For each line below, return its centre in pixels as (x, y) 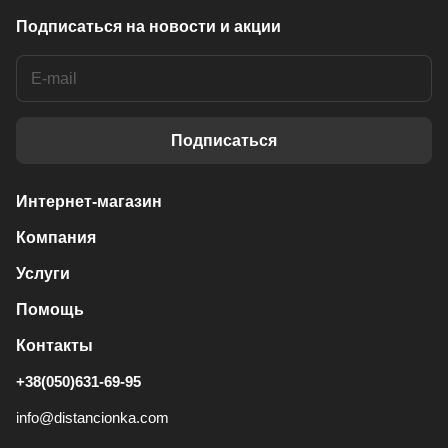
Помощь (50, 309)
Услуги (43, 273)
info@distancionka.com (92, 417)
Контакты (54, 345)
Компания (56, 237)
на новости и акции (203, 26)
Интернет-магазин (89, 201)
